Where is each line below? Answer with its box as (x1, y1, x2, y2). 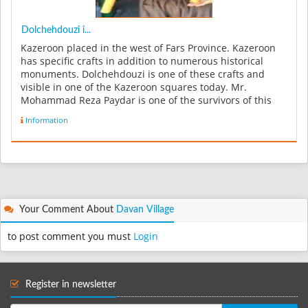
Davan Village (116, 205, 174, 215)
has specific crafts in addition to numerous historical (21, 54, 263, 67)
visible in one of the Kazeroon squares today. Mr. (21, 80, 247, 93)
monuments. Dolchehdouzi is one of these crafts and (21, 67, 265, 80)
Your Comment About (17, 205, 116, 215)
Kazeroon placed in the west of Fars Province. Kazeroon (21, 41, 276, 54)
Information (25, 115, 68, 126)
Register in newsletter (23, 280, 116, 290)
